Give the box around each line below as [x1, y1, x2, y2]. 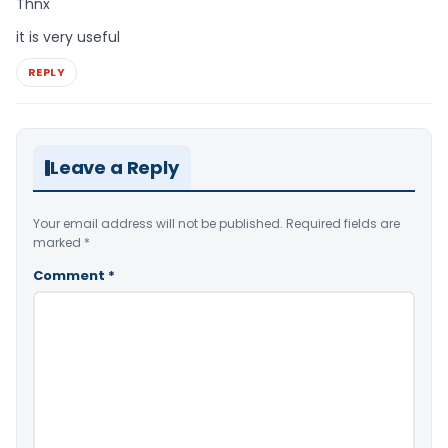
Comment [33, 266, 108, 286]
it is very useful [16, 26, 120, 47]
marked [33, 234, 84, 252]
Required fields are [286, 215, 400, 233]
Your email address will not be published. [33, 215, 283, 233]
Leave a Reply [50, 155, 179, 181]
